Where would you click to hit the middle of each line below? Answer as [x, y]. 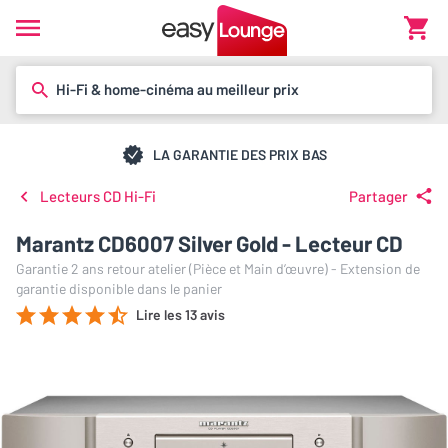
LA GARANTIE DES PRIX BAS [240, 154]
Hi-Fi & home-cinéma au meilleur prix [177, 89]
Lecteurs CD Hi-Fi [98, 196]
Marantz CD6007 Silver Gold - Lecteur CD [209, 243]
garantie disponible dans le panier [119, 288]
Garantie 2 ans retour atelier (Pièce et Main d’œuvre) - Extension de [218, 268]
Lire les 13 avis [180, 314]
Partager [378, 196]
